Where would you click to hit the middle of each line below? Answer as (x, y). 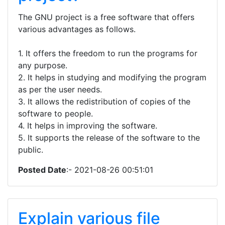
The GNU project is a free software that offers (106, 17)
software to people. (55, 114)
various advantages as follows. (77, 29)
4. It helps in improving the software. (88, 126)
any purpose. (43, 65)
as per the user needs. (60, 89)
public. (31, 150)
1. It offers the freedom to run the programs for (108, 53)
